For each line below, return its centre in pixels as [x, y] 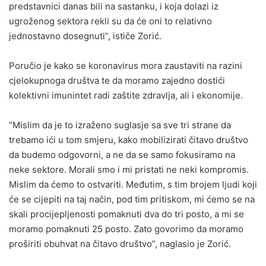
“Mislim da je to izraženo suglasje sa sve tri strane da [120, 125]
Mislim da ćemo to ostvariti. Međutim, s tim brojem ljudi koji [133, 185]
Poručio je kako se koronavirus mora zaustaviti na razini [126, 66]
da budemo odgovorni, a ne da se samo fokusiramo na [122, 155]
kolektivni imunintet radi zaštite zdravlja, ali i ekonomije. [126, 96]
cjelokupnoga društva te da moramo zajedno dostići [117, 81]
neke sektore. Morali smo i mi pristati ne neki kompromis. [129, 170]
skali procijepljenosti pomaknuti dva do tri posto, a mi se [126, 214]
